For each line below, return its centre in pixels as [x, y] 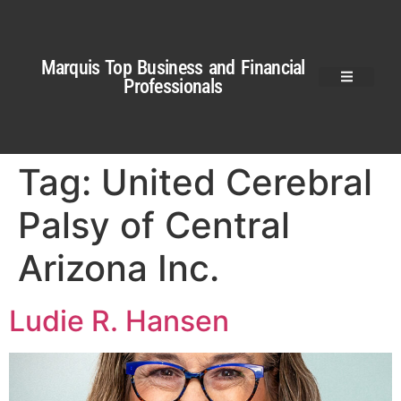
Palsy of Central [154, 225]
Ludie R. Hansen [119, 321]
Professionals [173, 86]
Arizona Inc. [119, 268]
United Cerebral [237, 182]
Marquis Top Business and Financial [173, 67]
